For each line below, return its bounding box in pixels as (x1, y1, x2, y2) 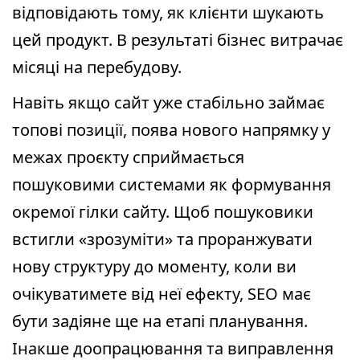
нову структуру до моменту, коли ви (12, 256, 297, 277)
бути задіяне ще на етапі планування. (12, 310, 308, 332)
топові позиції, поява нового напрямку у (12, 119, 330, 141)
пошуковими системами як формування (12, 174, 331, 195)
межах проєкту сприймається (12, 146, 244, 168)
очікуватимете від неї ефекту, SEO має (12, 283, 311, 305)
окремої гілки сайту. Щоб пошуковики (12, 201, 313, 223)
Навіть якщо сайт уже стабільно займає (12, 92, 325, 113)
